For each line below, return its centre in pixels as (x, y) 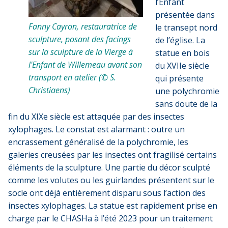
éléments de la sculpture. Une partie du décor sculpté (109, 167)
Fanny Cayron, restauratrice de (83, 26)
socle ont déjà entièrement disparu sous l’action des (107, 193)
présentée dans (185, 15)
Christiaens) (49, 90)
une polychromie (187, 91)
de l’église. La (180, 40)
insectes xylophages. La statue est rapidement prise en (113, 205)
